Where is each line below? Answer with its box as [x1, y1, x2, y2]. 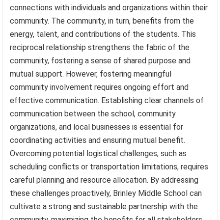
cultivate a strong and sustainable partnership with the [10, 201, 198, 211]
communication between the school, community [10, 109, 176, 118]
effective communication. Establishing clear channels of [10, 95, 204, 105]
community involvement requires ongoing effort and [10, 82, 189, 92]
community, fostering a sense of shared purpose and [10, 55, 191, 65]
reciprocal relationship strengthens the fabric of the [10, 42, 190, 52]
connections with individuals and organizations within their [10, 2, 208, 12]
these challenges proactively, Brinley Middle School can [10, 188, 202, 198]
